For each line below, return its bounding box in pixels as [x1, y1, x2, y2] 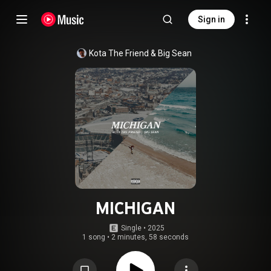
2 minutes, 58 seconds [111, 233, 189, 241]
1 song [82, 233, 105, 241]
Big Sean [158, 48, 192, 58]
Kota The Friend [89, 48, 149, 58]
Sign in [198, 15, 225, 24]
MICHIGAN [96, 198, 175, 218]
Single [121, 224, 142, 232]
